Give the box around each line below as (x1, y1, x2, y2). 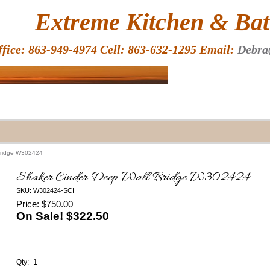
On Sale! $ (16, 210, 74, 222)
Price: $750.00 (16, 199, 74, 209)
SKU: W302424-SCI (16, 187, 75, 194)
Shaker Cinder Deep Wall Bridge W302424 (16, 169, 251, 187)
